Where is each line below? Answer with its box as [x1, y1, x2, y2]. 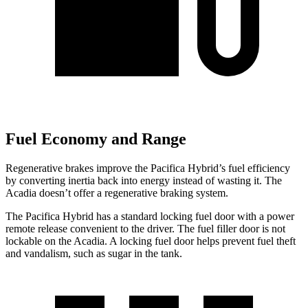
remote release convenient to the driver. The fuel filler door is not [5, 223, 285, 235]
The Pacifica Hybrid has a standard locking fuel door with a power [5, 210, 294, 223]
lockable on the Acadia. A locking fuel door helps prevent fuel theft [5, 235, 296, 247]
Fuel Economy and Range [5, 130, 186, 148]
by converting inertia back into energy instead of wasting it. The [5, 175, 282, 187]
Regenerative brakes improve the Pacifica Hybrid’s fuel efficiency [5, 162, 290, 175]
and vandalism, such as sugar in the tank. [5, 247, 182, 260]
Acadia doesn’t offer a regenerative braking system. [5, 187, 228, 199]
